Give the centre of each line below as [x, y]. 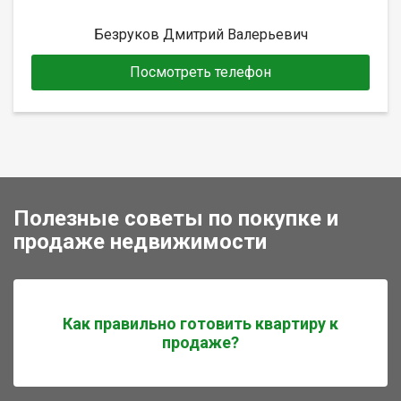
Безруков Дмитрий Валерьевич [200, 34]
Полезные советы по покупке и [176, 218]
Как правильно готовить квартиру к [200, 323]
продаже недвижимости [140, 241]
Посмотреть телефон [200, 72]
